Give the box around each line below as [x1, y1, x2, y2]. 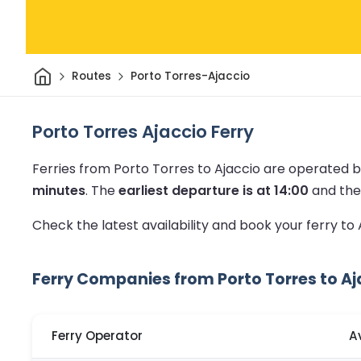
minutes [32, 180, 85, 200]
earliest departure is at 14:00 [118, 180, 309, 200]
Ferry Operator [52, 327, 143, 345]
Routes [71, 68, 111, 85]
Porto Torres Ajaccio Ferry [32, 118, 254, 144]
